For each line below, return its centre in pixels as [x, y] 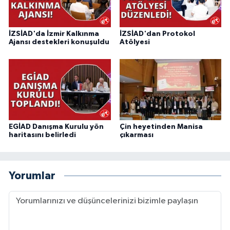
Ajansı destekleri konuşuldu [59, 42]
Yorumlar [32, 176]
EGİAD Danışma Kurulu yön [56, 127]
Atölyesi [135, 42]
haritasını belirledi [42, 135]
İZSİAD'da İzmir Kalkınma [54, 34]
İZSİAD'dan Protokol [157, 34]
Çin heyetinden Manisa [161, 127]
